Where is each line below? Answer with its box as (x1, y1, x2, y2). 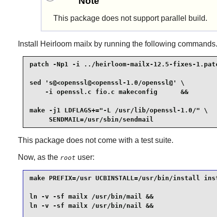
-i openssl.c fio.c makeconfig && (29, 88, 188, 96)
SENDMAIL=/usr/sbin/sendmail (29, 116, 154, 124)
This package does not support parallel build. (53, 14, 207, 22)
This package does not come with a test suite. (17, 136, 173, 144)
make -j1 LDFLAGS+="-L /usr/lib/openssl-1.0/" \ (29, 107, 208, 114)
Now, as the (17, 153, 60, 161)
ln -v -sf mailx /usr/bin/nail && (29, 202, 154, 210)
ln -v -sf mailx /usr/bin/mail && (29, 193, 154, 201)
